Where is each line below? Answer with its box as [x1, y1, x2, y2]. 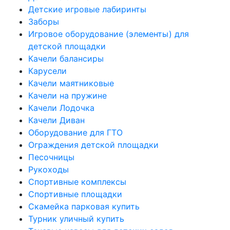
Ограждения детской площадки [28, 140, 159, 150]
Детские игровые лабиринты [28, 4, 146, 14]
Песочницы [28, 152, 74, 162]
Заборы [28, 16, 59, 27]
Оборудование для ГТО [28, 127, 123, 138]
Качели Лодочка [28, 103, 94, 113]
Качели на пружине [28, 90, 107, 101]
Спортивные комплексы [28, 177, 126, 187]
